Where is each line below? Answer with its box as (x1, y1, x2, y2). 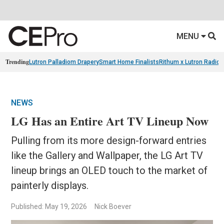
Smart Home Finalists (99, 58, 159, 66)
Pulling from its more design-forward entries (11, 134, 207, 147)
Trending (5, 57, 29, 66)
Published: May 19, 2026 (11, 202, 87, 211)
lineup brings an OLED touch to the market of (11, 164, 208, 177)
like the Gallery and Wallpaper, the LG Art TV (11, 149, 203, 162)
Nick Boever (94, 202, 132, 211)
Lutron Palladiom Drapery (29, 58, 99, 66)
